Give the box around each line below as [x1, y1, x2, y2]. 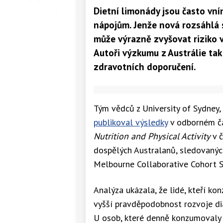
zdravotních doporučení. [94, 60, 196, 73]
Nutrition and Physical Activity [94, 130, 210, 142]
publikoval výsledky [94, 116, 168, 128]
